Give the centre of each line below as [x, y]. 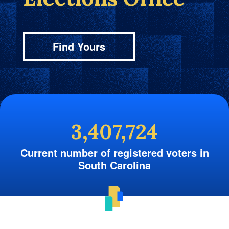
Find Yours [79, 46]
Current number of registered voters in [114, 152]
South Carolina [114, 165]
